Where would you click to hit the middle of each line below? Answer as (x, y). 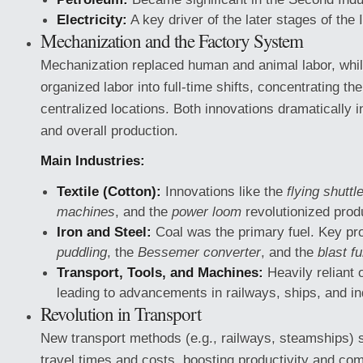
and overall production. (109, 130)
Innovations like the (224, 191)
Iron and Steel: (104, 232)
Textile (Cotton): (109, 191)
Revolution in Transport (121, 314)
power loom (207, 211)
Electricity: (92, 19)
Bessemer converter (199, 252)
